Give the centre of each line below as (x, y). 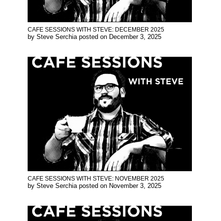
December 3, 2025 (135, 37)
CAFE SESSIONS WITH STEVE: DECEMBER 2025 (96, 29)
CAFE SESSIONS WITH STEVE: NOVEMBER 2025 (96, 178)
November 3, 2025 (135, 185)
